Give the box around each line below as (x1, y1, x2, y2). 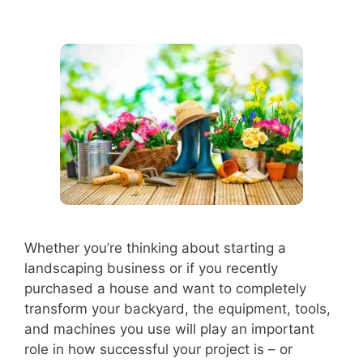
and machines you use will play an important (24, 321, 314, 337)
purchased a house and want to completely (24, 280, 306, 297)
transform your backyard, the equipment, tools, (24, 301, 331, 317)
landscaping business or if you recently (24, 260, 278, 276)
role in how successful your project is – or (24, 341, 293, 357)
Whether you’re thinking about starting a (24, 240, 286, 256)
